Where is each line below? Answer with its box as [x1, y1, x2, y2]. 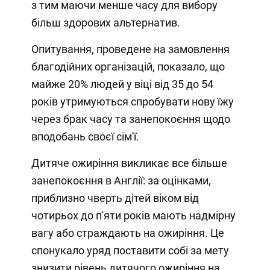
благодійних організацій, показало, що [31, 60, 225, 73]
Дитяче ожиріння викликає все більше [31, 156, 227, 169]
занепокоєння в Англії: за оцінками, [31, 174, 211, 187]
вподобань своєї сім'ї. [31, 130, 139, 143]
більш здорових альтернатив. [31, 16, 180, 29]
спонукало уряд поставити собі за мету [31, 243, 229, 257]
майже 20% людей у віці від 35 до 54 [31, 77, 213, 90]
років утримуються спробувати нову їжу [31, 95, 234, 108]
